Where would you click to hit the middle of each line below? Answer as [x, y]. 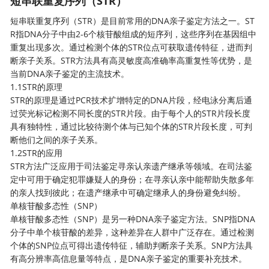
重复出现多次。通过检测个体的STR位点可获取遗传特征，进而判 [131, 47]
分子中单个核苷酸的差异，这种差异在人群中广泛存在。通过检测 [132, 232]
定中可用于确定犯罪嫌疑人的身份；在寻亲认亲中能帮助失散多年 [132, 179]
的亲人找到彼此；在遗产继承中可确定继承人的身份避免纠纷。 [131, 192]
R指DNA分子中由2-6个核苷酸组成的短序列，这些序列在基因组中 [134, 34]
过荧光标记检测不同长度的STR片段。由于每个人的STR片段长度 [131, 113]
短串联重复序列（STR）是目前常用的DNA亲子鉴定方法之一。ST [133, 21]
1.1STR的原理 [39, 87]
